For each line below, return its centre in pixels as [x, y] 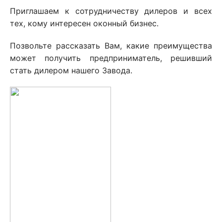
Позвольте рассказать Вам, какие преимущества [111, 46]
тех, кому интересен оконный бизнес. [84, 23]
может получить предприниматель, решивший [111, 58]
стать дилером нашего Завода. [71, 70]
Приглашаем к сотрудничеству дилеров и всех [111, 11]
